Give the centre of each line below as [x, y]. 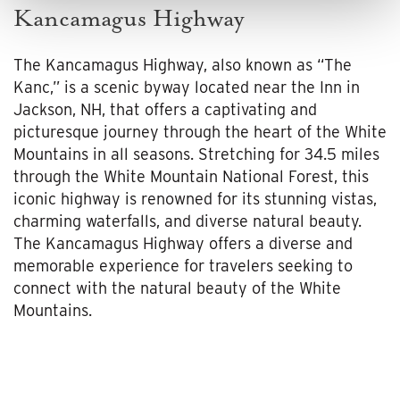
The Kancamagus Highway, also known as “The [183, 64]
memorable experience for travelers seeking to [183, 265]
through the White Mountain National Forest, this [191, 176]
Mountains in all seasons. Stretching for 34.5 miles [196, 154]
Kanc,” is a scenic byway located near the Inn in [187, 87]
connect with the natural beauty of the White [177, 287]
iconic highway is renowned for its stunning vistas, [195, 198]
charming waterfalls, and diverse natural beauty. [187, 221]
